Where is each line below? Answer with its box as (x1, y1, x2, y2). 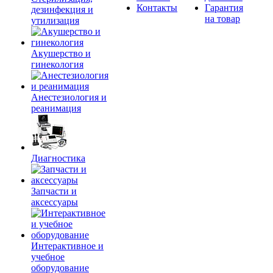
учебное (31, 252, 65, 262)
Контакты (136, 2, 177, 13)
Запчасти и (31, 186, 77, 196)
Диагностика (31, 153, 85, 163)
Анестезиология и (31, 92, 107, 102)
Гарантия (205, 2, 243, 13)
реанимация (31, 103, 81, 113)
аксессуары (31, 197, 78, 207)
